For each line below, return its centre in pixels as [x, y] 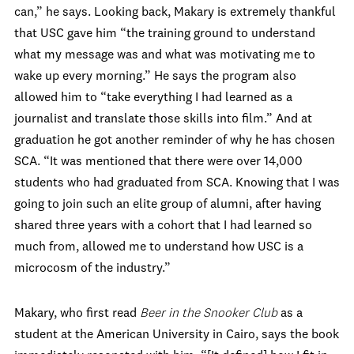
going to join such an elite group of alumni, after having [168, 205]
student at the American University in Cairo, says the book [177, 335]
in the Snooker [209, 314]
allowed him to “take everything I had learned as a [153, 98]
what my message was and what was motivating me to [165, 55]
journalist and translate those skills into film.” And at [163, 119]
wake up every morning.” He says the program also [155, 77]
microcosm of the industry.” [96, 269]
